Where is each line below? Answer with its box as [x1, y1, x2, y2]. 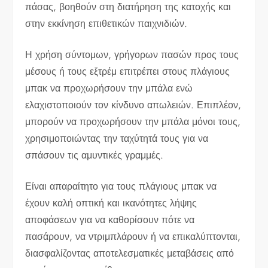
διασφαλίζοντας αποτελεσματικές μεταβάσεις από [25, 246, 234, 260]
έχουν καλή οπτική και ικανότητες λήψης [25, 196, 197, 210]
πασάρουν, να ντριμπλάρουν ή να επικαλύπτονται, [25, 229, 241, 243]
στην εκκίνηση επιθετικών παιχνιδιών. [25, 16, 188, 31]
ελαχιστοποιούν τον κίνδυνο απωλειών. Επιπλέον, [25, 98, 242, 112]
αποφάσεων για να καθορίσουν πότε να [25, 212, 195, 227]
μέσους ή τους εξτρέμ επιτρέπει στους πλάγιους [25, 64, 230, 78]
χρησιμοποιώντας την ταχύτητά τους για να [25, 131, 209, 145]
